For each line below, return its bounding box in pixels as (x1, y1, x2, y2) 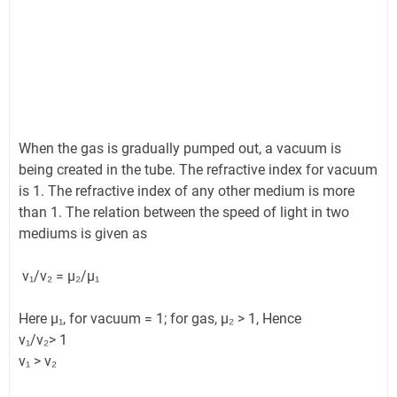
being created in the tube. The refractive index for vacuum (19, 161, 378, 179)
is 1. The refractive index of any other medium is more (19, 183, 354, 200)
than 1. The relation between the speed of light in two (19, 204, 349, 222)
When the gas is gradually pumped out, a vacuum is (19, 140, 341, 158)
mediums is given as (19, 225, 147, 243)
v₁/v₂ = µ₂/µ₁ (19, 268, 99, 285)
